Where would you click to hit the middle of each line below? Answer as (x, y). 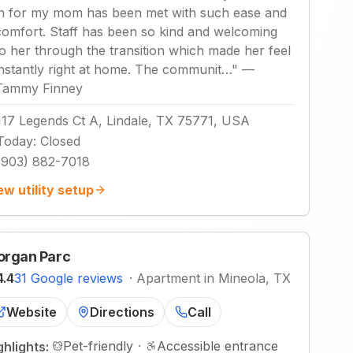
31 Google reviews (69, 278)
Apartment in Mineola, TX (214, 278)
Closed (60, 141)
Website (32, 312)
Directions (122, 312)
